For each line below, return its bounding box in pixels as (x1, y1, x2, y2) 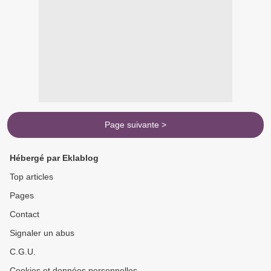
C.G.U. (10, 247, 36, 257)
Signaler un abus (10, 228, 74, 238)
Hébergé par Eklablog (10, 153, 99, 163)
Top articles (10, 172, 53, 182)
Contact (10, 209, 39, 220)
